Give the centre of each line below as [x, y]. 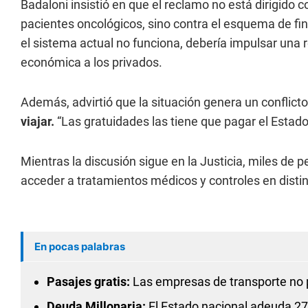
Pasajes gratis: [88, 282]
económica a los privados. [91, 62]
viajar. [37, 121]
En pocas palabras [80, 246]
